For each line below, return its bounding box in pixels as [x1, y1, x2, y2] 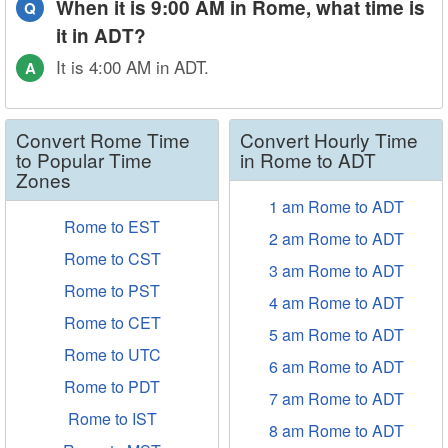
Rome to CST [63, 247, 161, 270]
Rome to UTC [63, 343, 161, 366]
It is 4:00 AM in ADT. [56, 54, 209, 79]
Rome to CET [63, 311, 161, 334]
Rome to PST [64, 279, 160, 302]
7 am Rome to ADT [268, 387, 404, 410]
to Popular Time [16, 146, 152, 173]
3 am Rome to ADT [268, 259, 404, 282]
